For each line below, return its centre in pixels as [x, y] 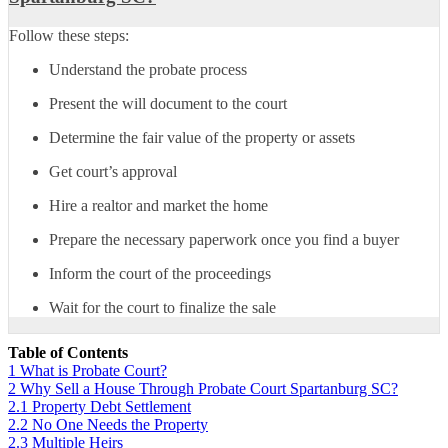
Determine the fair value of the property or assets [202, 138]
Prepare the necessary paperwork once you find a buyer [224, 240]
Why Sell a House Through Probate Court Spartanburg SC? [209, 389]
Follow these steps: [69, 36]
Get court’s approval [113, 172]
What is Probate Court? [93, 371]
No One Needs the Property [120, 425]
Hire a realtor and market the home [158, 206]
